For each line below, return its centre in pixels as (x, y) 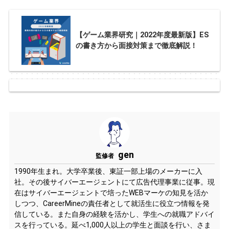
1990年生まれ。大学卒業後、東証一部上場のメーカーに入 (108, 171)
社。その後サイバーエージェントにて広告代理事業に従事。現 (114, 182)
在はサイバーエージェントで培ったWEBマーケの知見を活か (111, 193)
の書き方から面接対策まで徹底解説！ (136, 46)
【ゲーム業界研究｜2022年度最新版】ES (142, 35)
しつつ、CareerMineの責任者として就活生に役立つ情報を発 (112, 203)
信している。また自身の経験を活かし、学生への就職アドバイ (114, 214)
